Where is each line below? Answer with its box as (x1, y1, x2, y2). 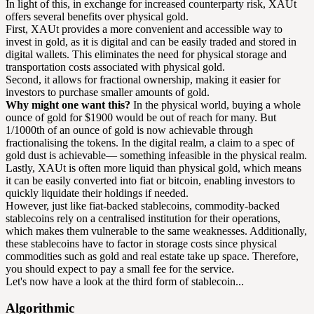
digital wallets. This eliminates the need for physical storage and (6, 48, 287, 60)
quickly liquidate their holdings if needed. (6, 186, 189, 199)
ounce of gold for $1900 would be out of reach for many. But (6, 111, 276, 123)
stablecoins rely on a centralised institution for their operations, (6, 212, 280, 224)
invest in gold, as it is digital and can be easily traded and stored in (6, 35, 296, 48)
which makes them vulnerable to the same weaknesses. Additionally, (6, 224, 307, 237)
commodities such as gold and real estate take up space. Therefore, (6, 250, 299, 262)
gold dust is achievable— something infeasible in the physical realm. (6, 149, 307, 161)
